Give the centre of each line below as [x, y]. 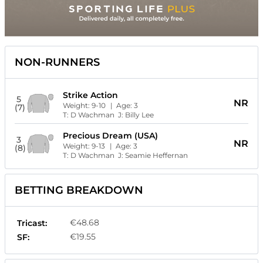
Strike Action [90, 95]
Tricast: [32, 223]
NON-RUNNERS [57, 63]
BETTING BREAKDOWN [79, 190]
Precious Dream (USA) [110, 136]
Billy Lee [139, 115]
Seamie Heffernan [156, 156]
